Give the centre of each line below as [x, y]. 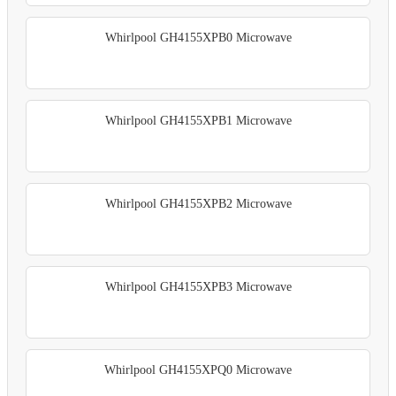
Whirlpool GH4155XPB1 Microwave [198, 121]
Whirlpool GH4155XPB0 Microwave [198, 38]
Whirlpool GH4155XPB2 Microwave [198, 204]
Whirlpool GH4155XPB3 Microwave [198, 287]
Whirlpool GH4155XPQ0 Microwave [198, 370]
